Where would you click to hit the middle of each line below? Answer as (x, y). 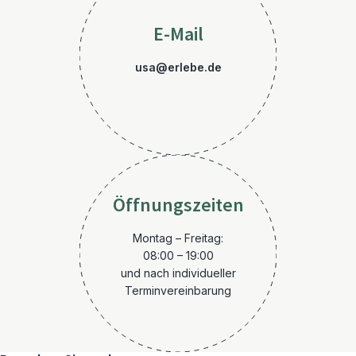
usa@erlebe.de (178, 67)
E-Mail (178, 35)
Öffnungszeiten (178, 205)
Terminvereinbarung (178, 290)
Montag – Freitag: (178, 238)
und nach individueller (178, 273)
